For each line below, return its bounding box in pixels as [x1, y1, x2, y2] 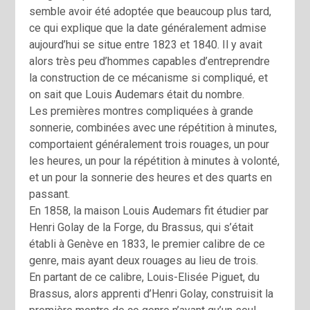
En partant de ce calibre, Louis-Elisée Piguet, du [29, 271, 260, 284]
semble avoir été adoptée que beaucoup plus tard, [29, 5, 272, 19]
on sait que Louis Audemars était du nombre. [29, 88, 245, 102]
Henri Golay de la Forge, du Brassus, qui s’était [29, 221, 254, 235]
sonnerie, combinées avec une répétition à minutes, [29, 121, 277, 135]
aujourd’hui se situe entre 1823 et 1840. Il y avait [29, 38, 263, 52]
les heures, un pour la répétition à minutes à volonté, [29, 154, 280, 168]
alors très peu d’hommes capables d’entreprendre [29, 55, 271, 69]
